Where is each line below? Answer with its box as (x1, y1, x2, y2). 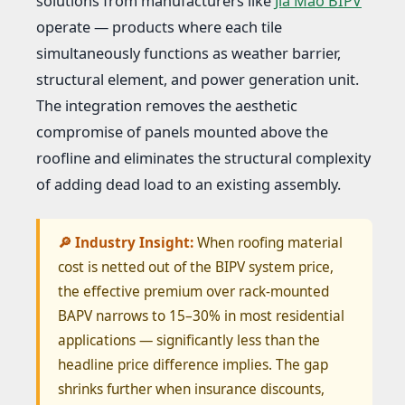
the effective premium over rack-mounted (58, 281, 329, 301)
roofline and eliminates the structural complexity (36, 147, 371, 168)
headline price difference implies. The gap (58, 354, 328, 374)
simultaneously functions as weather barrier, (36, 42, 341, 63)
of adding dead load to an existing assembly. (36, 174, 341, 194)
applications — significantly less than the (58, 330, 320, 350)
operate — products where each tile (36, 16, 282, 37)
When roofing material (193, 232, 343, 252)
